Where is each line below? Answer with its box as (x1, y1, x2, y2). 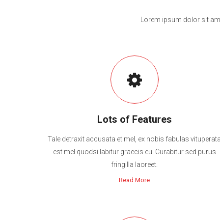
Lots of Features (97, 113, 172, 125)
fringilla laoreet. (111, 161, 158, 168)
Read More (119, 176, 150, 184)
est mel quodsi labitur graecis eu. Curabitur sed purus (53, 148, 216, 156)
